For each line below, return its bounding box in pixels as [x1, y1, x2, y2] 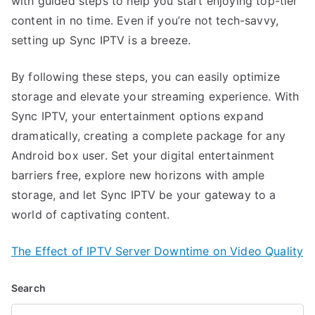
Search [11, 281, 46, 294]
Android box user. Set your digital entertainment [11, 148, 274, 162]
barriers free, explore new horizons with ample [11, 167, 265, 182]
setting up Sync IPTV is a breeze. [11, 32, 191, 47]
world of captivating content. [11, 207, 170, 221]
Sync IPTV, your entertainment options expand [11, 108, 264, 123]
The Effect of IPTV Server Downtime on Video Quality [11, 243, 304, 258]
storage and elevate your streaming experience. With [11, 89, 300, 103]
